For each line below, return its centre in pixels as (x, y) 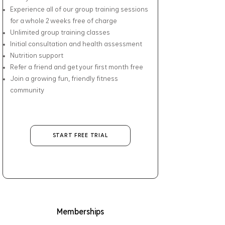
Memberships (80, 212)
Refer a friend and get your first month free (77, 67)
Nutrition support (37, 56)
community (27, 90)
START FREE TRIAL (80, 135)
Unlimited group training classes (60, 33)
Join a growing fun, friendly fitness (64, 79)
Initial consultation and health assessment (76, 44)
